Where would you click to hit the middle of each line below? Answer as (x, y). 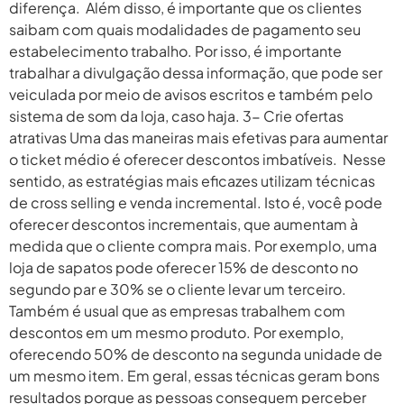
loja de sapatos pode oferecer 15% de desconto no (184, 267)
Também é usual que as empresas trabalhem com (177, 310)
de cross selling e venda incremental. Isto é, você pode (196, 202)
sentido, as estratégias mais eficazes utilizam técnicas (192, 180)
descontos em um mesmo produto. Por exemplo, (176, 332)
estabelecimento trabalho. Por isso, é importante (175, 50)
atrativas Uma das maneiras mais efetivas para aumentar (198, 137)
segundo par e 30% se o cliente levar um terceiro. (178, 289)
